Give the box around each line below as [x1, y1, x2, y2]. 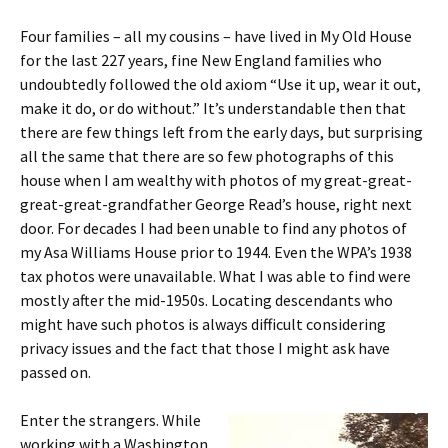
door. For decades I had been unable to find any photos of [20, 218, 407, 238]
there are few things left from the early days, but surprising [20, 122, 423, 142]
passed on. [20, 362, 91, 382]
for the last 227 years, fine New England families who [20, 50, 382, 70]
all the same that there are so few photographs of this [20, 146, 394, 166]
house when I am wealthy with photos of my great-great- [20, 170, 412, 190]
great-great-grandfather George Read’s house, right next [20, 194, 412, 214]
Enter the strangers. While [20, 410, 201, 430]
